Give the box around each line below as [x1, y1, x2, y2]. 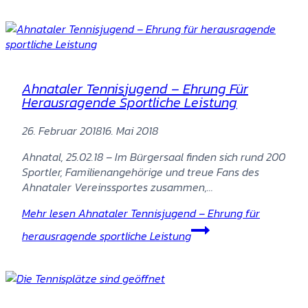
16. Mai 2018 [102, 122, 158, 139]
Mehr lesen [22, 204, 76, 221]
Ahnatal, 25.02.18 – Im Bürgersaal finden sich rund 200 [22, 148, 285, 165]
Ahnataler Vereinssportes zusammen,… [22, 178, 213, 195]
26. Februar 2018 [22, 122, 102, 139]
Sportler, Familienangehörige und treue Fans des [22, 163, 259, 180]
